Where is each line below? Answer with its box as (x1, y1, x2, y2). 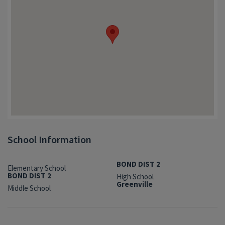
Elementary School (8, 163, 66, 173)
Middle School (8, 183, 51, 193)
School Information (8, 133, 91, 146)
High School (116, 172, 154, 182)
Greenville (116, 179, 153, 189)
